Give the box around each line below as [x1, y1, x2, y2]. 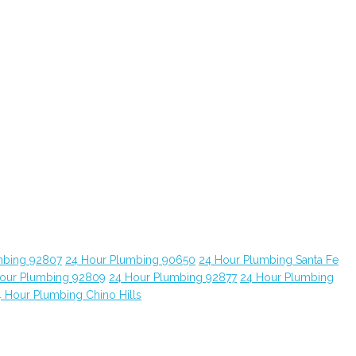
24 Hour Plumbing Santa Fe [199, 253, 339, 266]
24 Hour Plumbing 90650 [65, 253, 195, 266]
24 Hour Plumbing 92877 [109, 271, 237, 284]
